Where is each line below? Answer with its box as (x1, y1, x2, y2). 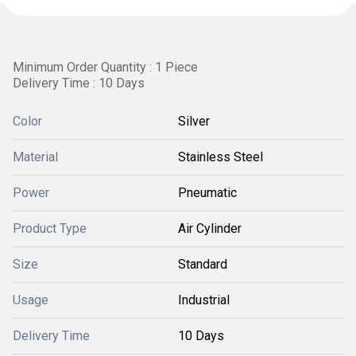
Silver (178, 114, 210, 129)
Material (13, 149, 58, 164)
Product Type (13, 221, 87, 236)
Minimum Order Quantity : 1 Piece (13, 60, 198, 75)
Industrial (178, 292, 230, 308)
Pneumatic (178, 185, 237, 200)
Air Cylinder (178, 221, 242, 236)
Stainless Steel (178, 149, 263, 164)
